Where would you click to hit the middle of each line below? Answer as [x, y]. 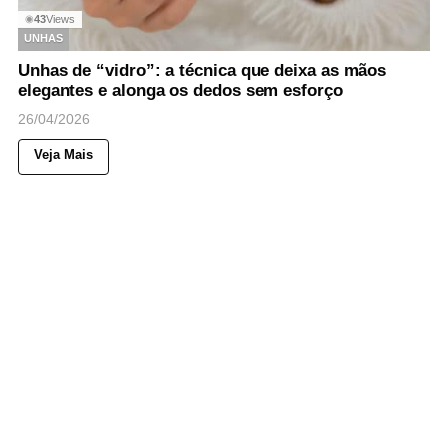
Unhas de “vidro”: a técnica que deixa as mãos [202, 70]
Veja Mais [63, 154]
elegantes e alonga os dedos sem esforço [180, 90]
